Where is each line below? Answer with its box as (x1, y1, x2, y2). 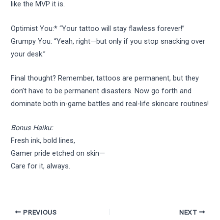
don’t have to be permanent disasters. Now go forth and (11, 86, 192, 96)
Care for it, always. (11, 162, 71, 171)
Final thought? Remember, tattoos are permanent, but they (11, 74, 199, 83)
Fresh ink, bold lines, (11, 136, 76, 145)
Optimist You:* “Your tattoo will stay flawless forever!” (11, 24, 185, 33)
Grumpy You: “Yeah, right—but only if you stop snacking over (11, 36, 206, 46)
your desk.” (11, 49, 46, 58)
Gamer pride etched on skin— (11, 149, 106, 158)
